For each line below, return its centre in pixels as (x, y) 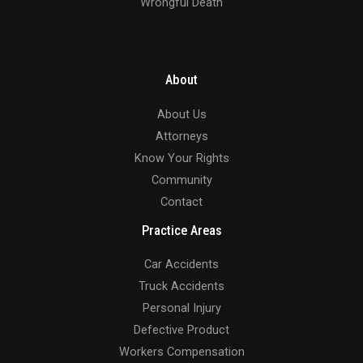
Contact (181, 201)
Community (181, 179)
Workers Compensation (181, 352)
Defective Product (181, 330)
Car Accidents (181, 265)
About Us (181, 114)
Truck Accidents (181, 286)
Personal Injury (181, 308)
